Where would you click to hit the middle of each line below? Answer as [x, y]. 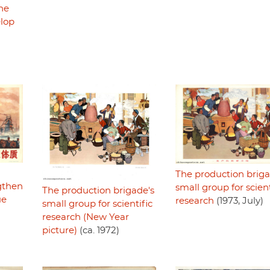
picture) [59, 230]
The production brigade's [98, 190]
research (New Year [85, 217]
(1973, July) [238, 201]
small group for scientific [97, 204]
